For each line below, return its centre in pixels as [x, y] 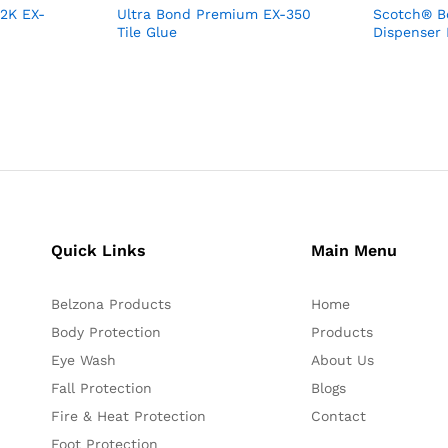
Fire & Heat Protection [129, 416]
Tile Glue [146, 32]
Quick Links [99, 251]
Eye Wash [84, 360]
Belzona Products [111, 304]
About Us [342, 360]
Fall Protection [102, 388]
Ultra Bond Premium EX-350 [213, 14]
